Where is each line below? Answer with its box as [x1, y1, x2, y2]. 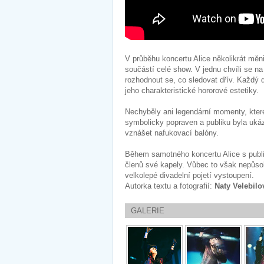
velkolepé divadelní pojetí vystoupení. [125, 170, 254, 180]
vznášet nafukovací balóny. [125, 128, 226, 137]
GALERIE [131, 206, 164, 215]
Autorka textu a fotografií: [125, 181, 214, 190]
